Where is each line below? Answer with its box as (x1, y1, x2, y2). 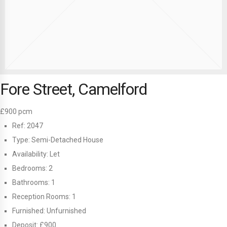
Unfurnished (45, 207, 86, 215)
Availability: (12, 150, 48, 158)
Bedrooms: (12, 164, 47, 172)
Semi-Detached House (30, 136, 103, 144)
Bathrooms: (12, 178, 50, 186)
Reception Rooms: (12, 193, 70, 201)
